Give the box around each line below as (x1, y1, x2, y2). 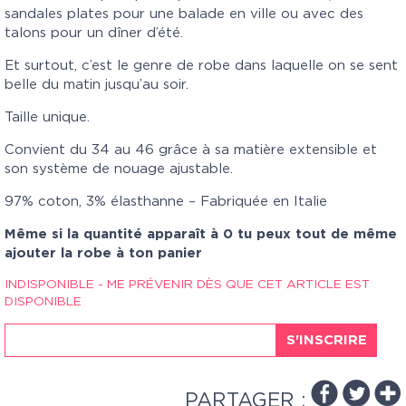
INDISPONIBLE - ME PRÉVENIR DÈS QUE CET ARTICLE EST (5, 277, 370, 291)
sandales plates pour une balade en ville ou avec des (5, 6, 363, 21)
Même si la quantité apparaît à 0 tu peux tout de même (5, 227, 397, 241)
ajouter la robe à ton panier (5, 246, 202, 260)
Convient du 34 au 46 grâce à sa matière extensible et (5, 142, 377, 157)
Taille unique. (5, 110, 90, 124)
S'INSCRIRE (286, 333, 367, 348)
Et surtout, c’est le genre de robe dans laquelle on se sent (5, 58, 398, 72)
